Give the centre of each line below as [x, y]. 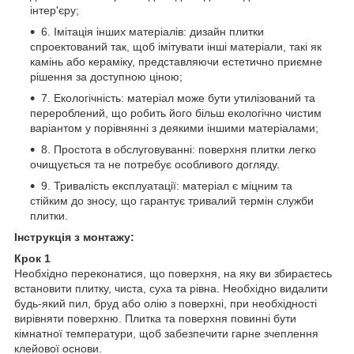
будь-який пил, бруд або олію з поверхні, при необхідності [166, 303]
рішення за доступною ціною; [106, 76]
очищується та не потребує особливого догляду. [155, 164]
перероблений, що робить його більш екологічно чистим [176, 113]
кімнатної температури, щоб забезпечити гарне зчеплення [166, 333]
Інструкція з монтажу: [74, 237]
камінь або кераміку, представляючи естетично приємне [176, 61]
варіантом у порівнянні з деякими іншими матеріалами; [174, 128]
